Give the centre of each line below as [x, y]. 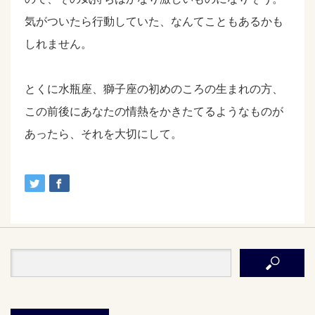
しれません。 [58, 44]
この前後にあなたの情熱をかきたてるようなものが [154, 111]
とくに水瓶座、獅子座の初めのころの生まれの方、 [154, 89]
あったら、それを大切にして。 [103, 134]
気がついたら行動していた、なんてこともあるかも [154, 21]
